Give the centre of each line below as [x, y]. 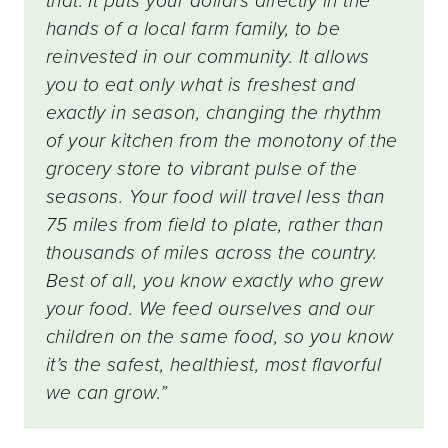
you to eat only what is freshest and [200, 85]
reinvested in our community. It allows [207, 57]
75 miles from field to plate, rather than [214, 225]
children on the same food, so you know [219, 337]
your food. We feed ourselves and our [210, 309]
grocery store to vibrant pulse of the [201, 169]
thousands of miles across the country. [211, 253]
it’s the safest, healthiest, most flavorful [213, 365]
